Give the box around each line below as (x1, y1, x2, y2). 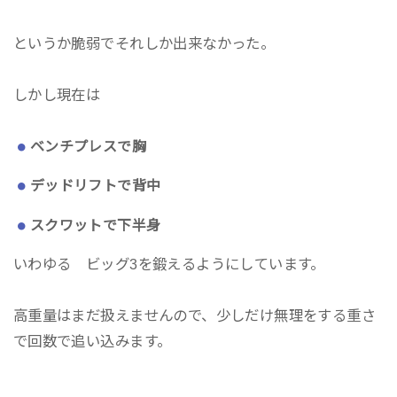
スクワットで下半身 (29, 217, 161, 233)
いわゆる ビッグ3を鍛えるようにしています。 (12, 256, 325, 273)
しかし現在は (12, 87, 101, 104)
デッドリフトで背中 (29, 178, 161, 194)
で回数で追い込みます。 (12, 333, 172, 350)
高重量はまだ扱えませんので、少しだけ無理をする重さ (12, 307, 377, 324)
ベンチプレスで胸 (29, 139, 147, 154)
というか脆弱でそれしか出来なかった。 (12, 35, 276, 52)
